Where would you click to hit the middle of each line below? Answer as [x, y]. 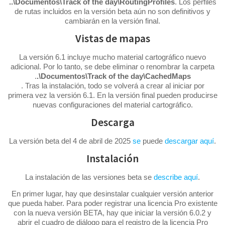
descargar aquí [189, 141]
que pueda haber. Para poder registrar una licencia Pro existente [113, 203]
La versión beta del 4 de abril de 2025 [71, 141]
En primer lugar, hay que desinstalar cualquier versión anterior [113, 193]
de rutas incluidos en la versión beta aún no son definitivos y [113, 11]
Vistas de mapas [113, 38]
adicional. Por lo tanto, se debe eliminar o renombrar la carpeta [113, 66]
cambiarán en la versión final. [113, 21]
